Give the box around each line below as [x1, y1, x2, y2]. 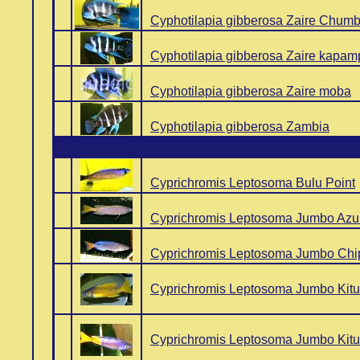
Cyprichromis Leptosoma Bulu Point [150, 176, 355, 190]
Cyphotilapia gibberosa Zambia [150, 120, 329, 133]
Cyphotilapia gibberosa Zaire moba [150, 84, 351, 98]
